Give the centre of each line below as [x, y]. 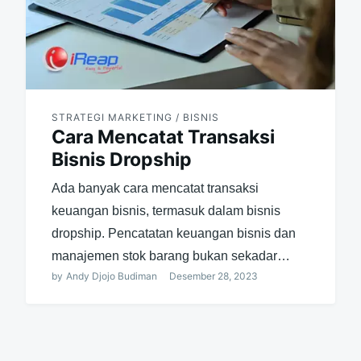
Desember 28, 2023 [213, 276]
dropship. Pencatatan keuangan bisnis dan [173, 234]
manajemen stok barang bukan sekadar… [170, 256]
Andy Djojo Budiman [111, 276]
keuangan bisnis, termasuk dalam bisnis [166, 211]
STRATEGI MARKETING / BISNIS [135, 118]
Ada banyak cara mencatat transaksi [155, 189]
